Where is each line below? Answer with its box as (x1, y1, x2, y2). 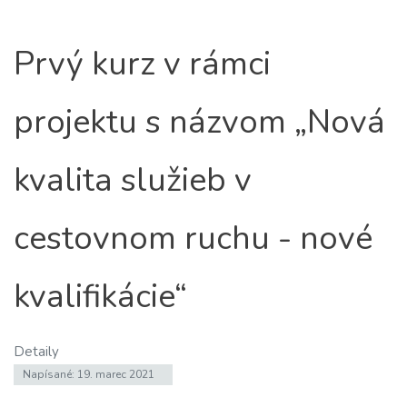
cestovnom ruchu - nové (14, 216, 372, 262)
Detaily (14, 342, 59, 362)
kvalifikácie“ (14, 274, 187, 320)
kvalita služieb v (14, 158, 252, 203)
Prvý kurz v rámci (14, 42, 271, 87)
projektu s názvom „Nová (14, 100, 385, 145)
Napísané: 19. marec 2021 (23, 367, 154, 382)
